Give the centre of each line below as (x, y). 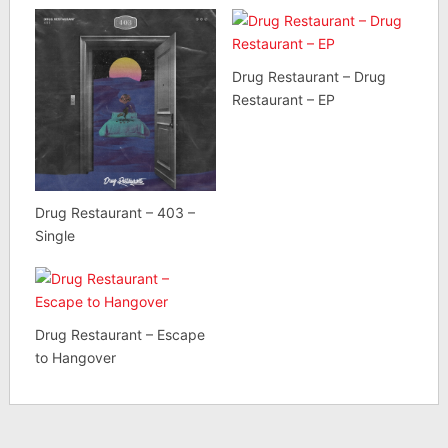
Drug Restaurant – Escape (119, 334)
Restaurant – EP (283, 100)
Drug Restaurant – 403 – (114, 212)
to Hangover (75, 357)
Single (54, 235)
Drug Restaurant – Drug (308, 77)
